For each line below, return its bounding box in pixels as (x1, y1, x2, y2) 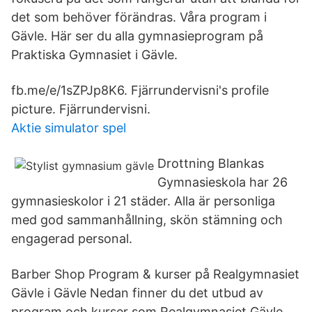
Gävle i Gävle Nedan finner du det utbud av (11, 286, 263, 300)
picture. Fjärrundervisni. (11, 102, 150, 116)
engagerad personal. (11, 231, 132, 246)
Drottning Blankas (157, 156, 264, 171)
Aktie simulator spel (11, 120, 126, 135)
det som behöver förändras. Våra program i (11, 10, 267, 24)
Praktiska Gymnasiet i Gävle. (11, 47, 178, 62)
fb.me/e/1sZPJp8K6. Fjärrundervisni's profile (11, 83, 269, 97)
